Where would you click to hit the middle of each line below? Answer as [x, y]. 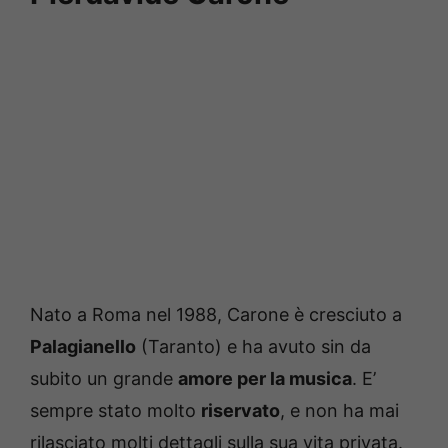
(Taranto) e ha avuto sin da [253, 347]
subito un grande [104, 379]
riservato [240, 411]
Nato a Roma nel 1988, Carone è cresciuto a [216, 315]
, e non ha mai [339, 411]
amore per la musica [265, 379]
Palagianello [83, 347]
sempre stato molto [115, 411]
